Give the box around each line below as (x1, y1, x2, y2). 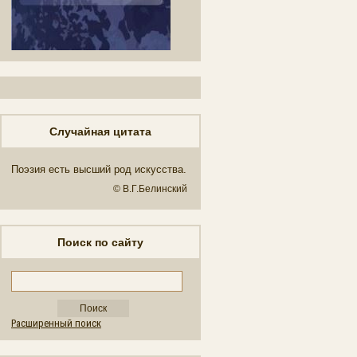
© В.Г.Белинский (113, 183, 187, 194)
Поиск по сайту (57, 236, 143, 249)
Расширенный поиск (11, 317, 101, 329)
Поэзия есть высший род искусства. (11, 163, 186, 175)
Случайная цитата (49, 125, 151, 138)
